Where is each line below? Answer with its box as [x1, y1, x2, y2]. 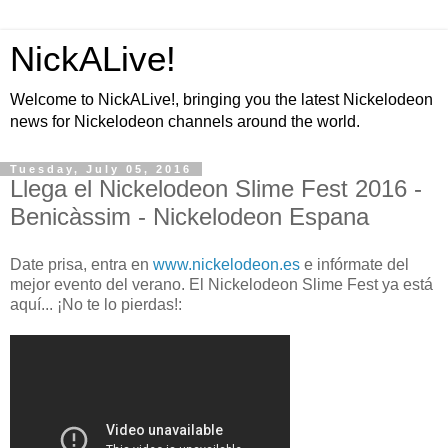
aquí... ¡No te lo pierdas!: [10, 295, 182, 313]
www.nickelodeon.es [153, 255, 300, 273]
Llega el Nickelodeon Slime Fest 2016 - [10, 175, 422, 202]
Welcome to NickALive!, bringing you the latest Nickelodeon [10, 91, 433, 108]
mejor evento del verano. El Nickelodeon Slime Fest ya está [10, 275, 433, 293]
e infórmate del [300, 255, 409, 273]
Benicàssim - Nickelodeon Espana [10, 203, 369, 230]
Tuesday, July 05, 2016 [10, 163, 192, 175]
